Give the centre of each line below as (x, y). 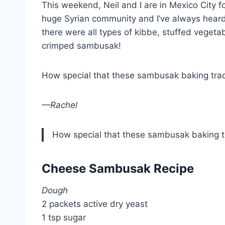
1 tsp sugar (64, 218)
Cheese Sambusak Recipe (118, 169)
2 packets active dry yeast (95, 204)
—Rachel (60, 105)
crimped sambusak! (81, 46)
